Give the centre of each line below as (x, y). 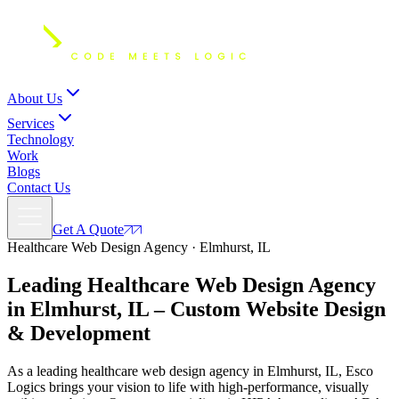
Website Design (313, 309)
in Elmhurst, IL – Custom (124, 309)
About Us (35, 98)
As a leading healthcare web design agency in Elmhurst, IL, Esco (190, 370)
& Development (79, 333)
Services (31, 123)
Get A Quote (88, 229)
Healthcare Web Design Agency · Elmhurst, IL (139, 247)
